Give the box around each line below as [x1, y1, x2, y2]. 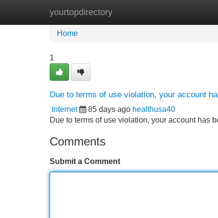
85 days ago [88, 105, 130, 113]
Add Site [175, 8, 204, 16]
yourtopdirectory [50, 7, 112, 17]
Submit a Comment [50, 157, 120, 165]
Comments [50, 135, 106, 148]
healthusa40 [132, 105, 175, 113]
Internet [52, 105, 77, 113]
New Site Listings [100, 8, 160, 16]
